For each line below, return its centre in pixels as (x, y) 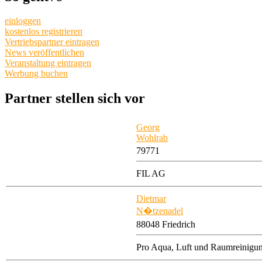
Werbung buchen (36, 74)
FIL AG (151, 174)
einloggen (23, 21)
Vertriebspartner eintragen (52, 42)
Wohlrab (152, 138)
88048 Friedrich (166, 225)
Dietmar (151, 199)
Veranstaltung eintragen (48, 63)
